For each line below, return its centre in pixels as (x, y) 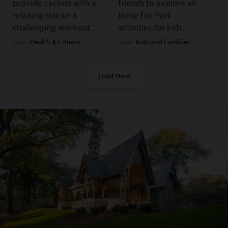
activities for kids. (151, 27)
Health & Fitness (55, 41)
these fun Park (145, 15)
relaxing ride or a (45, 15)
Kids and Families (163, 41)
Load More (114, 76)
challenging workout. (52, 27)
